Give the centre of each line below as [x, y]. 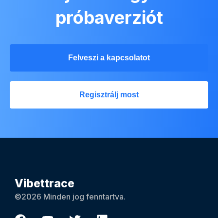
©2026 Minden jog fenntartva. [70, 196]
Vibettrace [45, 183]
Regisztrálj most [109, 94]
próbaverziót [109, 17]
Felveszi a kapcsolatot [109, 57]
